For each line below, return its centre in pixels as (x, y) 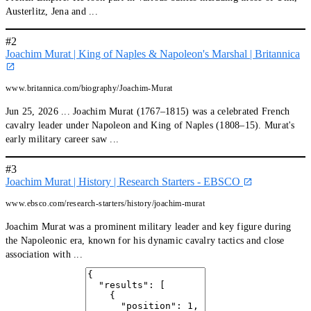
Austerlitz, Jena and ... (52, 11)
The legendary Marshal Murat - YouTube (96, 296)
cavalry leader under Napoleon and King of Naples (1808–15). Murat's (150, 125)
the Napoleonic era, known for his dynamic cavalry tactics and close (145, 240)
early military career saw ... (62, 139)
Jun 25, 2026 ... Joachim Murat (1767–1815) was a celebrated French (148, 111)
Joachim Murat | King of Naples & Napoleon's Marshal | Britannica (153, 53)
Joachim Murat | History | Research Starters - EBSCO (124, 181)
